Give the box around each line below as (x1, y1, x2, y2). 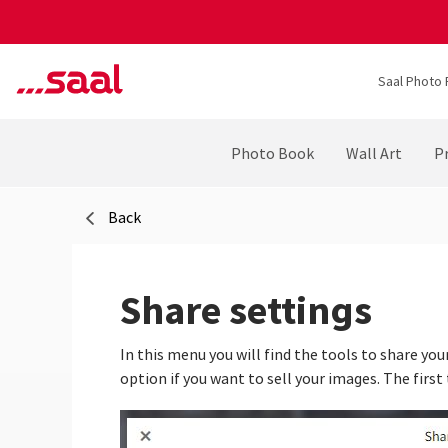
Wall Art (345, 144, 402, 164)
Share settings (120, 284, 372, 337)
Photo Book (230, 144, 314, 164)
